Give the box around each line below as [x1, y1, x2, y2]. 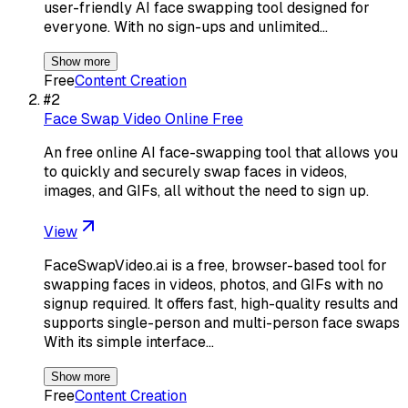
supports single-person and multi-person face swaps [44, 312, 400, 332]
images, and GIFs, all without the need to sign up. [44, 180, 369, 200]
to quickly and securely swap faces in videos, [44, 161, 347, 181]
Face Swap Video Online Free [44, 108, 243, 128]
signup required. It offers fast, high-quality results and [44, 293, 398, 313]
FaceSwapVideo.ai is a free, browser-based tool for [44, 255, 387, 275]
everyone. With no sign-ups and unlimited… [44, 16, 328, 36]
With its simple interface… [44, 331, 214, 352]
